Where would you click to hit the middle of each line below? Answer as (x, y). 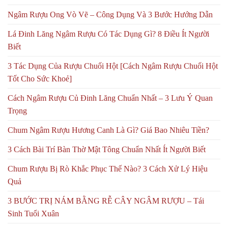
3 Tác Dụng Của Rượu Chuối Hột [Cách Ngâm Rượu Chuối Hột (113, 66)
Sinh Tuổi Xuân (33, 213)
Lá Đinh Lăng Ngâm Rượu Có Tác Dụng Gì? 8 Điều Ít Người (108, 34)
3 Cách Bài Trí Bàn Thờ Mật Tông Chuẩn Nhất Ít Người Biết (107, 149)
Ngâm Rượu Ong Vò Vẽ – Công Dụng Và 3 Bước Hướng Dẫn (110, 14)
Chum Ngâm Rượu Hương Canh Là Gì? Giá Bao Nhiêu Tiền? (108, 130)
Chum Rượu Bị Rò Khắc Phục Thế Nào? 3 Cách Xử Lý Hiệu (108, 168)
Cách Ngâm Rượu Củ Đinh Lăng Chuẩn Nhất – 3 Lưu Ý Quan (110, 98)
